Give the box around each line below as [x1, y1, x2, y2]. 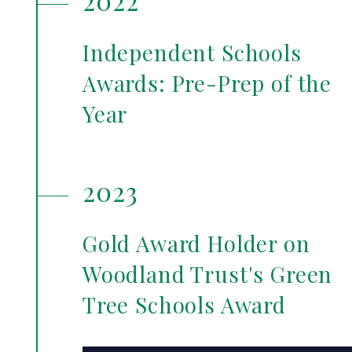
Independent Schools [82, 38, 302, 68]
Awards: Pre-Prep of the [82, 68, 332, 98]
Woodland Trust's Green [82, 259, 333, 289]
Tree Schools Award [82, 290, 296, 320]
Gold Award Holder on [82, 229, 310, 258]
